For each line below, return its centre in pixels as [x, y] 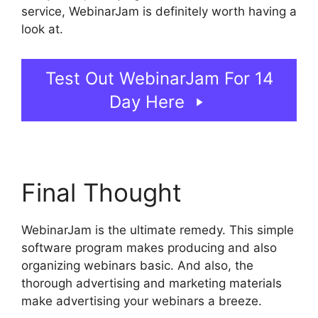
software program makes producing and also [149, 247]
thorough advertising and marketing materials [152, 283]
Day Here [147, 102]
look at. [44, 29]
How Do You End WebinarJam [152, 29]
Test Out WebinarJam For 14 [159, 78]
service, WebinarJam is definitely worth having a [159, 12]
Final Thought [102, 192]
